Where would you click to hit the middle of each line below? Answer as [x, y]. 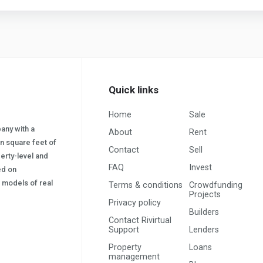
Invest [201, 167]
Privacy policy [135, 202]
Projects [205, 194]
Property [125, 247]
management [134, 256]
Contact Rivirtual [140, 220]
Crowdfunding [216, 185]
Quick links [134, 90]
